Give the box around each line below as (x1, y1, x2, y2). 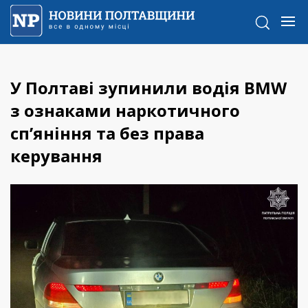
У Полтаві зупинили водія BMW (10, 76, 287, 100)
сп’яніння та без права (10, 122, 204, 145)
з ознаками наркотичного (10, 99, 240, 122)
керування (10, 144, 102, 168)
